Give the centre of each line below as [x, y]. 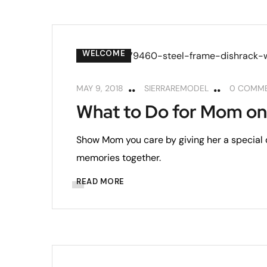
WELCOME [104, 53]
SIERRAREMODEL [176, 88]
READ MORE [100, 181]
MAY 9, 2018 [100, 88]
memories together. [119, 157]
